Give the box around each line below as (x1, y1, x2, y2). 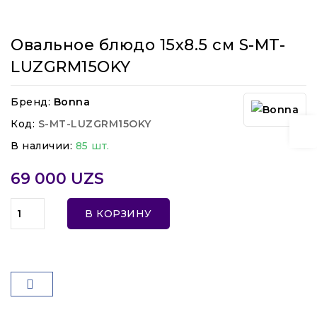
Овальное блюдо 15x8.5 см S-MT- (11, 35, 285, 55)
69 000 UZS (11, 169, 104, 189)
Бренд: (11, 96, 50, 109)
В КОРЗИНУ (85, 207, 152, 221)
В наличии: (11, 139, 72, 153)
